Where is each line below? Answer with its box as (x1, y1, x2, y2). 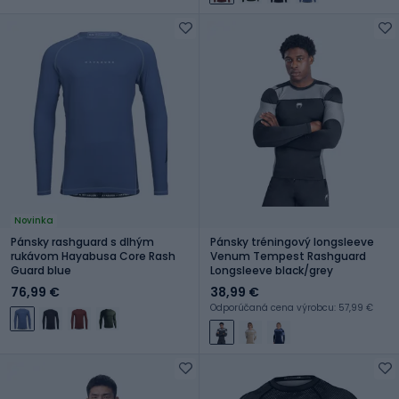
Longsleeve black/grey (210, 262, 333, 278)
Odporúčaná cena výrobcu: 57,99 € (210, 300, 373, 314)
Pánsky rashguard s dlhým (11, 233, 154, 249)
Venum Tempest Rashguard (210, 248, 366, 264)
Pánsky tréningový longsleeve (210, 233, 374, 249)
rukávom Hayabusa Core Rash (11, 248, 175, 264)
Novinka (14, 213, 53, 227)
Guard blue (11, 262, 71, 278)
